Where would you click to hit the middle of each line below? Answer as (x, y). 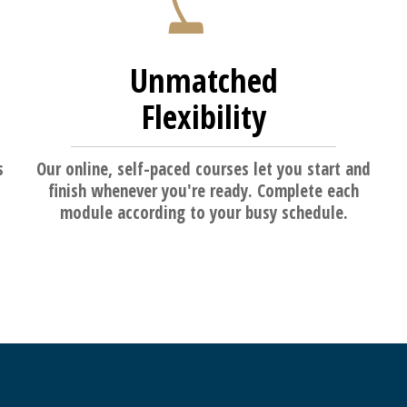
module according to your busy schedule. (203, 213)
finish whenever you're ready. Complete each (203, 191)
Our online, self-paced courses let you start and (203, 169)
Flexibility (203, 117)
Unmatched (203, 81)
